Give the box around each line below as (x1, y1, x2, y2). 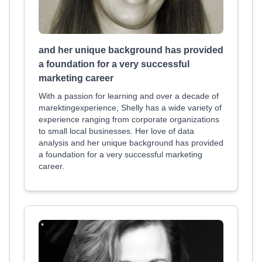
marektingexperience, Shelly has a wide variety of (39, 103, 222, 112)
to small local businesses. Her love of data (39, 126, 194, 136)
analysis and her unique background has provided (39, 138, 223, 147)
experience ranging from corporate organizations (39, 115, 219, 124)
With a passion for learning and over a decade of (39, 91, 219, 101)
